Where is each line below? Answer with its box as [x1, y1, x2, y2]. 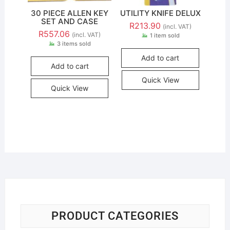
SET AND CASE [41, 16, 99, 27]
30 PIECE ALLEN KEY [31, 8, 109, 18]
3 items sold [56, 40, 91, 48]
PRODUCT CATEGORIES [51, 209, 179, 222]
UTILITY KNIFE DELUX [120, 8, 201, 18]
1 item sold [149, 32, 180, 40]
